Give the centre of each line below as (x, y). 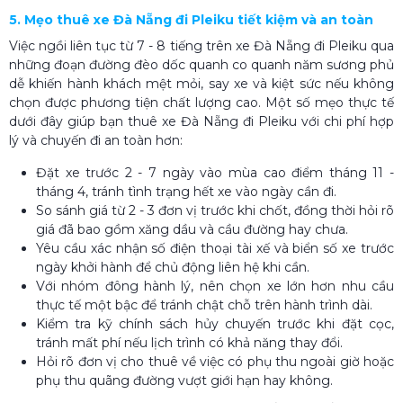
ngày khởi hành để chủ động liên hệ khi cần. (173, 267)
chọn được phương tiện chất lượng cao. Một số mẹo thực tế (201, 102)
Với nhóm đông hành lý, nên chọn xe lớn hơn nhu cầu (215, 286)
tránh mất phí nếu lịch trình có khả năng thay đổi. (189, 342)
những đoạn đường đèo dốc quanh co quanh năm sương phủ (201, 64)
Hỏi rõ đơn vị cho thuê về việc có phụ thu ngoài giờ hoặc (215, 361)
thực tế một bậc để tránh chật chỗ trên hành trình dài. (204, 304)
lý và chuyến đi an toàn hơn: (96, 140)
